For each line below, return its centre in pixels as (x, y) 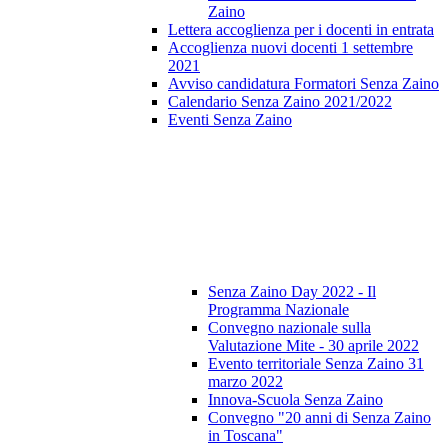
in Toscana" (245, 436)
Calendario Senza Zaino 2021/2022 (280, 102)
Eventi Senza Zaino (230, 120)
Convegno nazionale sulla (289, 328)
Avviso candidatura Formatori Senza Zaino (303, 84)
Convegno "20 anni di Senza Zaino (319, 418)
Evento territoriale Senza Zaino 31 (316, 364)
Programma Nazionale (278, 310)
